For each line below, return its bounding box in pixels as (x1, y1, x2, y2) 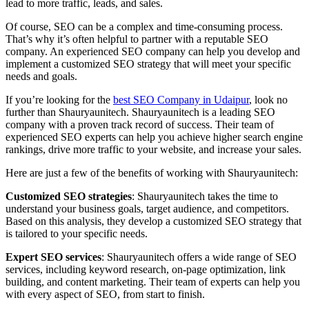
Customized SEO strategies (6, 190, 132, 203)
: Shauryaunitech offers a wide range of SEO (101, 251, 297, 263)
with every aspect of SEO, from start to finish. (6, 288, 205, 301)
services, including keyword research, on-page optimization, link (6, 263, 286, 276)
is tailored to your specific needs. (6, 228, 148, 240)
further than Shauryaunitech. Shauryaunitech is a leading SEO (6, 106, 275, 119)
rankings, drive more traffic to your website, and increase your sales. (6, 143, 301, 156)
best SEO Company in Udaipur (113, 94, 249, 106)
